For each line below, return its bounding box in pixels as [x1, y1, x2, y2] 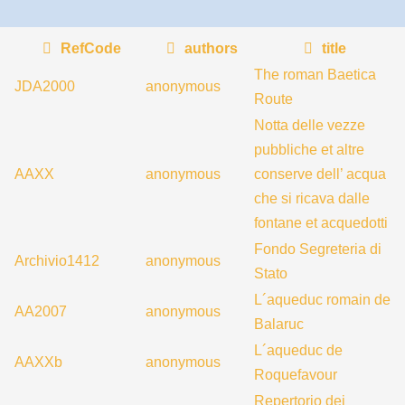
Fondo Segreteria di [254, 241, 381, 257]
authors [180, 41, 238, 56]
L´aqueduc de [254, 343, 343, 358]
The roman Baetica [254, 67, 376, 82]
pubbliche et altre [254, 142, 364, 157]
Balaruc [254, 316, 304, 332]
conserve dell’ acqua [254, 166, 386, 182]
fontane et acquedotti [254, 215, 388, 231]
